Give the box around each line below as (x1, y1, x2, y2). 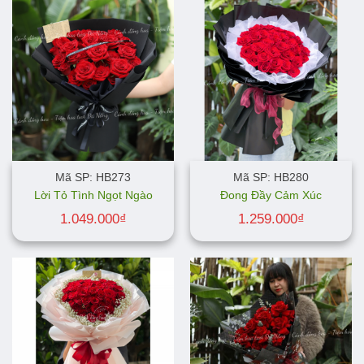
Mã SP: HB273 (55, 171, 131, 184)
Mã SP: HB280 (233, 171, 309, 184)
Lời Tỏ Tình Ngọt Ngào (33, 189, 153, 202)
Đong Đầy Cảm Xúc (220, 189, 322, 202)
